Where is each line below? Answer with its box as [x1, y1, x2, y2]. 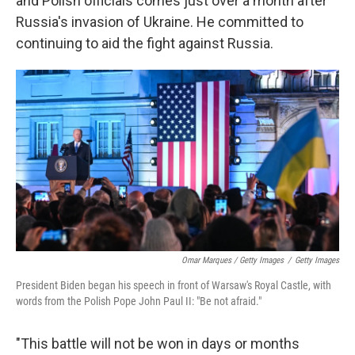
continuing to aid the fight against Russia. [16, 35, 273, 52]
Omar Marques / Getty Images [181, 255, 284, 266]
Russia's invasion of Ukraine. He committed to [16, 13, 303, 30]
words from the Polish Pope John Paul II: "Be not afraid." [16, 295, 261, 308]
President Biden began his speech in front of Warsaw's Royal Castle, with [16, 279, 331, 292]
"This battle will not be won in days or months [16, 335, 300, 353]
